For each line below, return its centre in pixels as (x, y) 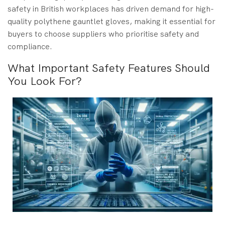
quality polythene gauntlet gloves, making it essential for (111, 21)
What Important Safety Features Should (109, 68)
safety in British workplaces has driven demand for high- (111, 9)
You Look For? (45, 81)
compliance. (30, 46)
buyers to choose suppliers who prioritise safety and (103, 34)
